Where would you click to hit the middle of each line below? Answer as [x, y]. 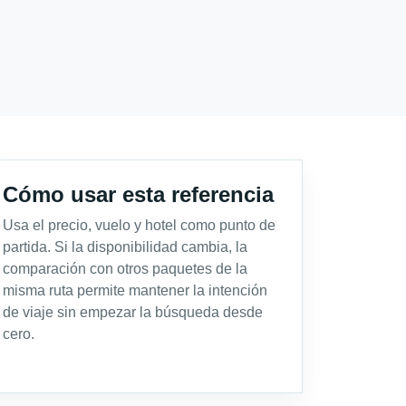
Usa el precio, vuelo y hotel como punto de [139, 225]
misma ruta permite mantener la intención [135, 290]
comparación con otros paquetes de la [125, 268]
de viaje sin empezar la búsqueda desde [133, 312]
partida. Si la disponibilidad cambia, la [125, 246]
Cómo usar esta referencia [138, 194]
